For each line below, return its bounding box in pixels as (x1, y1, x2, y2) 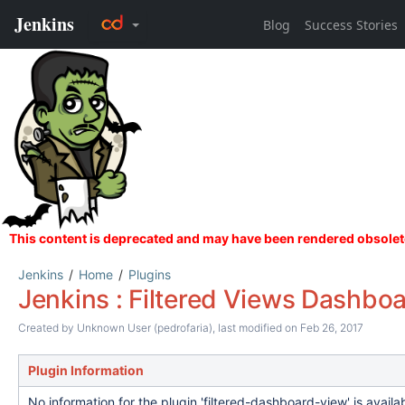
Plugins (128, 267, 171, 282)
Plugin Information (28, 363, 144, 378)
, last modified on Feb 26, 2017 (212, 321, 363, 334)
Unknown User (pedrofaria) (77, 321, 212, 334)
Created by (18, 321, 77, 334)
